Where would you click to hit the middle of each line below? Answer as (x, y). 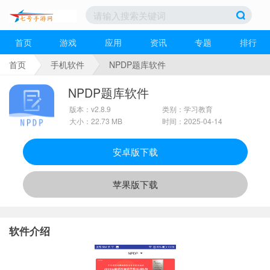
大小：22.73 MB (96, 121)
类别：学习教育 (187, 109)
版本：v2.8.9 (90, 109)
